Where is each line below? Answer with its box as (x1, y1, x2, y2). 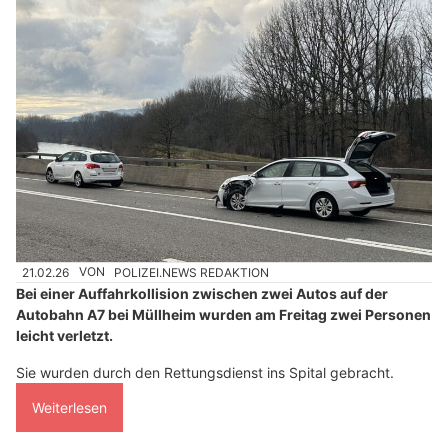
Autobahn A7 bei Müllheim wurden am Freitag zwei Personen (16, 305, 431, 323)
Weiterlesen (32, 398, 107, 416)
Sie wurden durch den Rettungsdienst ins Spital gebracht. (16, 363, 394, 381)
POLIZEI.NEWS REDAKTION (114, 264, 270, 280)
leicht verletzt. (16, 326, 113, 344)
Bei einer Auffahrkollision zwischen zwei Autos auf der (16, 284, 388, 302)
